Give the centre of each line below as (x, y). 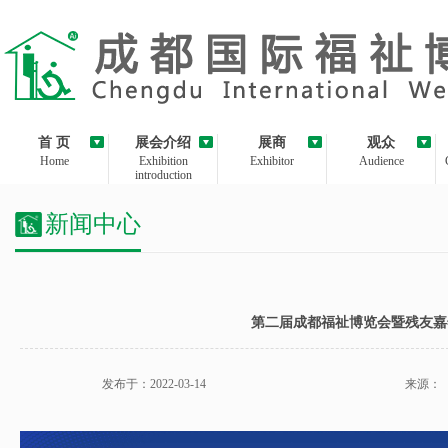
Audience (381, 161)
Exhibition (163, 161)
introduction (163, 175)
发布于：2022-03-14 (154, 384)
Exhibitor (272, 161)
